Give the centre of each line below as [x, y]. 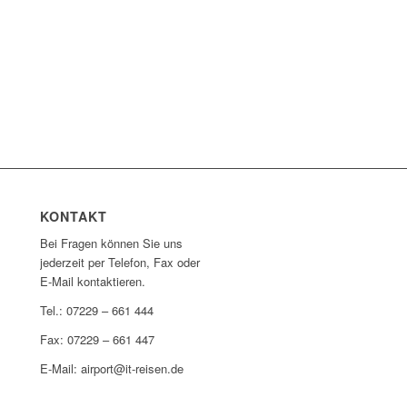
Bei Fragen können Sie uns [112, 243]
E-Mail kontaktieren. [93, 282]
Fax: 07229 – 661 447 [98, 340]
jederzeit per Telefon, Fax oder [120, 263]
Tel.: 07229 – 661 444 [97, 311]
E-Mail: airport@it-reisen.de [112, 369]
